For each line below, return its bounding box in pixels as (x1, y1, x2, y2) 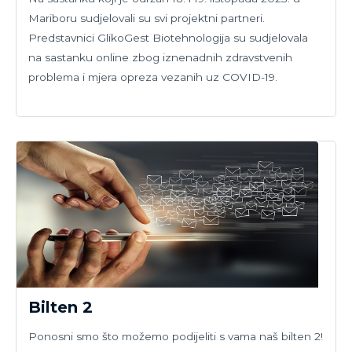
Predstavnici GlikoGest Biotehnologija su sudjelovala (28, 31, 308, 45)
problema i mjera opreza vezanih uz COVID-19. (28, 71, 277, 84)
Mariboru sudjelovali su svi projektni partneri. (28, 12, 265, 25)
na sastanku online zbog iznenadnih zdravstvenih (28, 51, 292, 64)
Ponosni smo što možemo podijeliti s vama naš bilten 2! (28, 330, 323, 343)
